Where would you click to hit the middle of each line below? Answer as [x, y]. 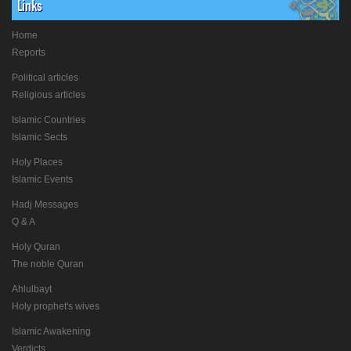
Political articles [45, 78]
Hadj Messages [45, 205]
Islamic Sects [40, 138]
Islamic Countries [49, 120]
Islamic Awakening [51, 332]
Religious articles [49, 95]
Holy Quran [36, 247]
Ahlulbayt [32, 289]
